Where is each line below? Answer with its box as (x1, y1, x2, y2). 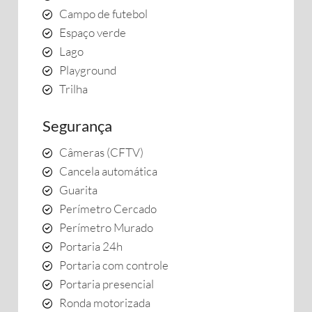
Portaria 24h (59, 239, 123, 253)
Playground (59, 63, 116, 77)
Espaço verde (59, 25, 126, 40)
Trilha (59, 81, 88, 96)
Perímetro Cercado (59, 201, 157, 216)
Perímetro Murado (59, 220, 153, 235)
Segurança (42, 116, 112, 135)
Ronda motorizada (59, 295, 150, 310)
